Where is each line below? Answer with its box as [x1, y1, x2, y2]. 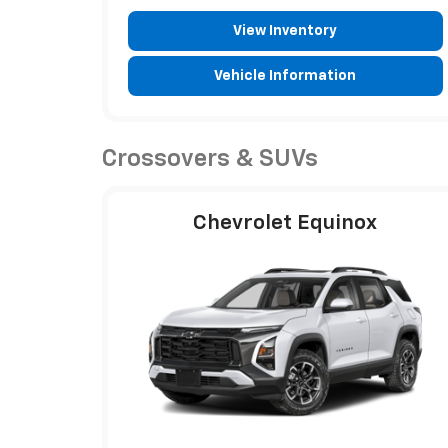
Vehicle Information [214, 68, 357, 83]
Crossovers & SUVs [102, 146, 318, 171]
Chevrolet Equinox [193, 212, 378, 234]
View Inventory [233, 23, 338, 38]
